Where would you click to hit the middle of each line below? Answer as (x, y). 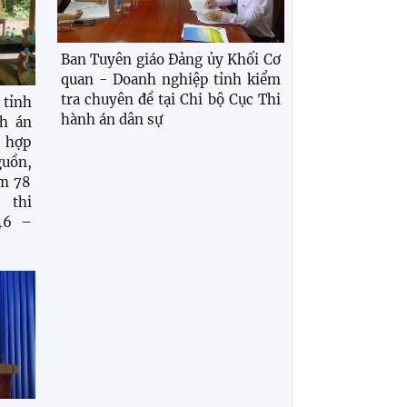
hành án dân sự (111, 120)
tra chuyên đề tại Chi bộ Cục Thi (170, 100)
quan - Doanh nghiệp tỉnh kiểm (170, 80)
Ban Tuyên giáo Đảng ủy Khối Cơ (170, 60)
